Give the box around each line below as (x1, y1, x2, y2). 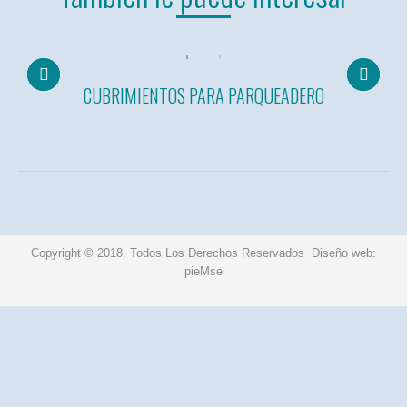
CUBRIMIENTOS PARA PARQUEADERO (83, 82, 324, 109)
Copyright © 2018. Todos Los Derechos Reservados (31, 246, 308, 260)
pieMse (184, 264, 223, 278)
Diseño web (308, 246, 372, 260)
